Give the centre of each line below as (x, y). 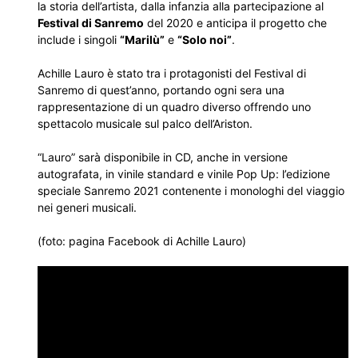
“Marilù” (142, 40)
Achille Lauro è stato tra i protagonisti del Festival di (172, 73)
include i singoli (79, 40)
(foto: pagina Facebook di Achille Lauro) (142, 241)
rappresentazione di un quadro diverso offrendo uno (174, 107)
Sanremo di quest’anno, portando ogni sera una (161, 90)
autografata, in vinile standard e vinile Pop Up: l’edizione (184, 174)
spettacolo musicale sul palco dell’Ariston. (145, 123)
